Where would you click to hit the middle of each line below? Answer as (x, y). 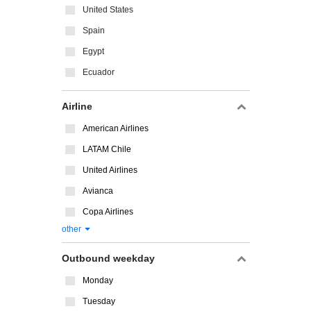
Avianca (98, 191)
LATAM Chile (107, 149)
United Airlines (110, 170)
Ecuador (99, 72)
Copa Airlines (108, 212)
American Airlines (116, 128)
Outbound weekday (108, 258)
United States (108, 10)
